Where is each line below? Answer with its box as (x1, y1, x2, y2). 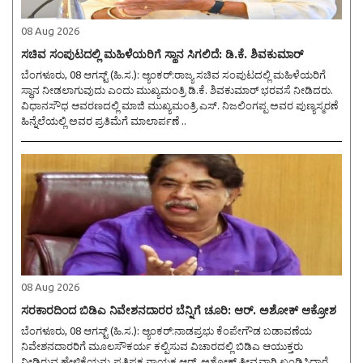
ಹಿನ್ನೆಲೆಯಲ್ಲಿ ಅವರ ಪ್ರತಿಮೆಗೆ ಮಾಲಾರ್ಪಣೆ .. (21, 115, 186, 127)
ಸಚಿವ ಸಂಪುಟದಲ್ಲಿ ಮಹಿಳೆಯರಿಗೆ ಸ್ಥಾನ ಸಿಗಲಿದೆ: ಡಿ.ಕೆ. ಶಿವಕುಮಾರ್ (21, 47, 303, 62)
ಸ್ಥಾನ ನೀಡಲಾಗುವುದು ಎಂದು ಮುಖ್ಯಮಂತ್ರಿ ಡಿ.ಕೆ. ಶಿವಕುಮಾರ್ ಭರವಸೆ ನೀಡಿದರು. (21, 84, 333, 96)
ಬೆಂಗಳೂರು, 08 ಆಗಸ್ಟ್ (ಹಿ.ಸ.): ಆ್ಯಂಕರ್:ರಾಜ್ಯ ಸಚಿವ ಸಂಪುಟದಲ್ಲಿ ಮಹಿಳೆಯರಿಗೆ (21, 69, 142, 81)
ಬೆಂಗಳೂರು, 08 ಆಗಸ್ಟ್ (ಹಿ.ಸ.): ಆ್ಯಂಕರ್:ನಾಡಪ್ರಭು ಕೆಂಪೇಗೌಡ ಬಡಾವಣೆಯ (21, 325, 142, 337)
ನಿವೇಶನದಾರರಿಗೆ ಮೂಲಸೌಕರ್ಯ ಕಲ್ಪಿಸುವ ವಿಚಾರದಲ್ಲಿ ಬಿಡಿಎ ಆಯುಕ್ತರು (21, 340, 303, 352)
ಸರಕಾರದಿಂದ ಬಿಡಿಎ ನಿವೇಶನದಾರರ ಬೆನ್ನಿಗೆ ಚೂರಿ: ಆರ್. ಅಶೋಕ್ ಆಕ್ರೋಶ (21, 303, 336, 318)
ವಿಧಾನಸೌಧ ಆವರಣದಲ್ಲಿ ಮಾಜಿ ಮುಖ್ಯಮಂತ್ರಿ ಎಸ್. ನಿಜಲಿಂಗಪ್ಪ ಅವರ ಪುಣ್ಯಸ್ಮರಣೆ (21, 100, 338, 112)
